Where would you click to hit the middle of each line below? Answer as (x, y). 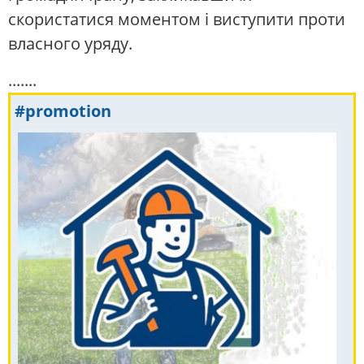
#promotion (63, 110)
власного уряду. (70, 44)
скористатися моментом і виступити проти (177, 19)
